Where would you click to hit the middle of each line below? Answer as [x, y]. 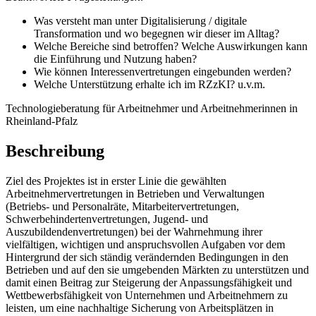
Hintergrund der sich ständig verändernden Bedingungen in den [147, 257]
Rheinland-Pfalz [42, 121]
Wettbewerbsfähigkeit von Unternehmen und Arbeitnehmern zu [147, 295]
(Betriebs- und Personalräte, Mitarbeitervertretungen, [122, 206]
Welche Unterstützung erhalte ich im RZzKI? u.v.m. [151, 84]
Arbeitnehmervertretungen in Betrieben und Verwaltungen [135, 193]
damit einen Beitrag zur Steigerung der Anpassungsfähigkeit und [149, 282]
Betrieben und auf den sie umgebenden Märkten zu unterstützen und [157, 269]
